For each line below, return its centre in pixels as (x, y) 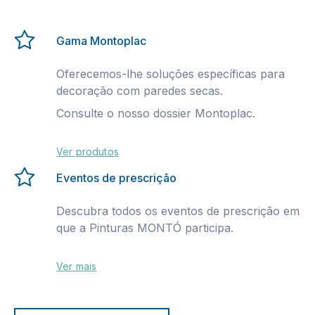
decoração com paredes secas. (141, 91)
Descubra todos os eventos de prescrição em (178, 211)
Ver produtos (88, 152)
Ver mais (77, 266)
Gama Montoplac (103, 41)
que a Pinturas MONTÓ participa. (147, 228)
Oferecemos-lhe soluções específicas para (171, 74)
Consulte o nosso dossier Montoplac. (156, 113)
